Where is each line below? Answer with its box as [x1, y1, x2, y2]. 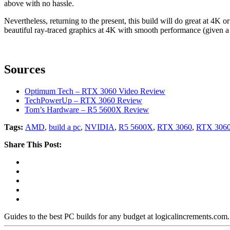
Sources [4, 62, 45, 76]
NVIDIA [85, 122, 114, 131]
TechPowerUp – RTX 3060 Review [25, 95, 142, 105]
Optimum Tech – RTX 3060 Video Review [25, 86, 165, 95]
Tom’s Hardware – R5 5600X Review [25, 105, 149, 114]
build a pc [49, 122, 81, 131]
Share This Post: [4, 140, 62, 149]
